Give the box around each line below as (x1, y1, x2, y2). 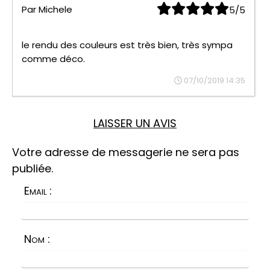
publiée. (12, 161, 53, 177)
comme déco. (22, 52, 85, 66)
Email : (24, 183, 52, 199)
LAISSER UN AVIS (93, 116, 177, 131)
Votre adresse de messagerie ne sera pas (12, 145, 239, 160)
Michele (39, 3, 72, 16)
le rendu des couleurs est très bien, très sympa (22, 39, 233, 52)
